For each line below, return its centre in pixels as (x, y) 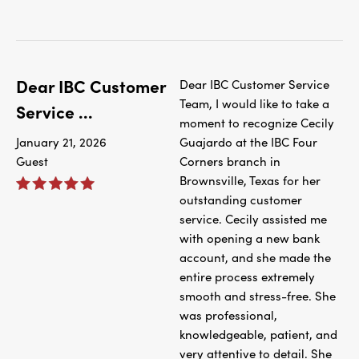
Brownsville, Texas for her (250, 180)
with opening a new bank (250, 238)
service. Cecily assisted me (253, 218)
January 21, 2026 (61, 141)
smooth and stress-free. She (258, 295)
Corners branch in (230, 161)
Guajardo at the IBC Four (248, 141)
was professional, (228, 315)
